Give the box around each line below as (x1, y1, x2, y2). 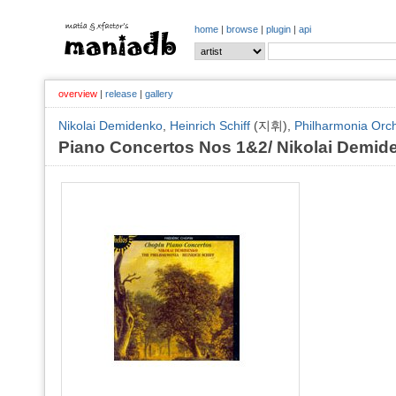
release (105, 88, 137, 99)
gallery (145, 88, 173, 99)
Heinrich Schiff (170, 118, 250, 133)
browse (226, 24, 258, 34)
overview (58, 88, 97, 99)
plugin (266, 24, 291, 34)
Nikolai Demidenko (58, 118, 163, 133)
